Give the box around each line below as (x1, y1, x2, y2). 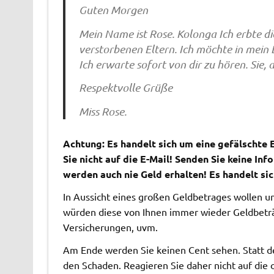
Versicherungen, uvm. (62, 220, 158, 233)
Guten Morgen (79, 3, 149, 17)
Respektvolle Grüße (79, 81, 173, 95)
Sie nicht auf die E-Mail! (62, 152, 175, 165)
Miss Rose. (79, 104, 127, 118)
